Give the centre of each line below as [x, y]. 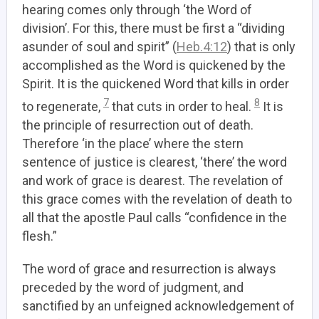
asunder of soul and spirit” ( [99, 47]
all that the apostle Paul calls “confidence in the [155, 218]
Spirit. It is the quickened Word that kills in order [156, 84]
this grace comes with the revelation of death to [157, 199]
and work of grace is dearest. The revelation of [153, 181]
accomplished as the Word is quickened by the [154, 65]
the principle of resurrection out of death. [138, 125]
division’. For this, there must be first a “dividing [153, 28]
